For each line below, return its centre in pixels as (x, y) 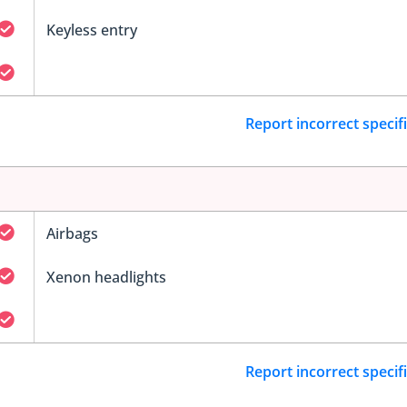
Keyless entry (91, 30)
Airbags (72, 234)
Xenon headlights (106, 278)
